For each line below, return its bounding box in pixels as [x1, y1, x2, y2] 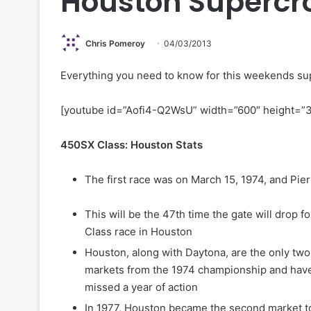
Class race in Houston [85, 225, 192, 239]
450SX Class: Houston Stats [60, 138, 203, 152]
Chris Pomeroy [85, 37, 145, 49]
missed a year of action [85, 280, 198, 294]
